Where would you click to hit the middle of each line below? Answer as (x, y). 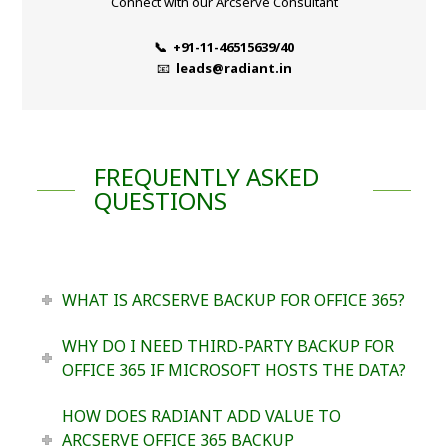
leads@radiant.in (233, 68)
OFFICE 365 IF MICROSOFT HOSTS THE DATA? (233, 370)
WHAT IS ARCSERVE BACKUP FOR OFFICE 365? (233, 300)
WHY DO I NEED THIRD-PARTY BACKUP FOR (227, 346)
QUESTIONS (160, 201)
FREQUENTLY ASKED (206, 177)
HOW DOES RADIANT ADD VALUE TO (201, 416)
